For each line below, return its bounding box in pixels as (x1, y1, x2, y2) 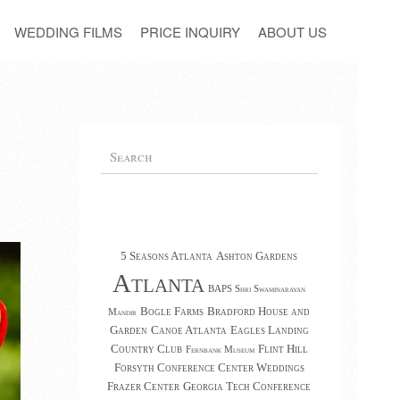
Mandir (108, 307, 137, 317)
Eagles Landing (229, 323, 309, 337)
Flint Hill (257, 342, 308, 355)
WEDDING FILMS (14, 21, 122, 41)
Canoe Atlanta (150, 323, 227, 337)
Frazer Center (107, 379, 180, 393)
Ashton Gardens (216, 249, 298, 262)
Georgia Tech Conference (183, 379, 312, 393)
